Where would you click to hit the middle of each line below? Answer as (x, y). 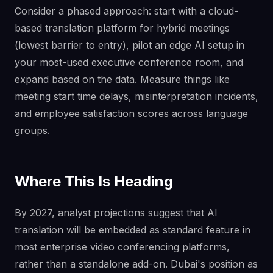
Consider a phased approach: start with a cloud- (126, 11)
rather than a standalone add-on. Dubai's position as (136, 264)
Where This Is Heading (94, 181)
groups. (32, 130)
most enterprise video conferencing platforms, (122, 246)
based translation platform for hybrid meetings (122, 28)
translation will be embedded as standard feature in (133, 229)
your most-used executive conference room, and (129, 62)
